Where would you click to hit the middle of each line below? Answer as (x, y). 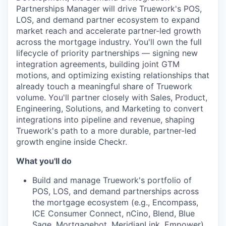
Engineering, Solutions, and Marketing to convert (110, 109)
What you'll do (44, 161)
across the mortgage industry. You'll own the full (109, 42)
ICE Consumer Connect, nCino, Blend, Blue (114, 214)
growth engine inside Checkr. (72, 142)
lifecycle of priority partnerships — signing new (107, 53)
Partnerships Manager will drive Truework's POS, (109, 9)
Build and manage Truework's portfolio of (112, 180)
